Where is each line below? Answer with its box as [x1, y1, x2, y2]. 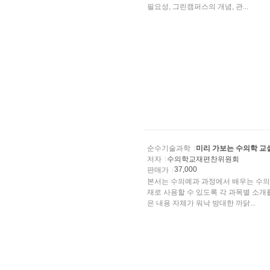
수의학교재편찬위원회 [167, 155, 241, 163]
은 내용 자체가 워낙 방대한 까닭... [147, 199, 256, 207]
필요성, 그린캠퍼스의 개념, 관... [147, 2, 248, 11]
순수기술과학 [147, 144, 190, 152]
